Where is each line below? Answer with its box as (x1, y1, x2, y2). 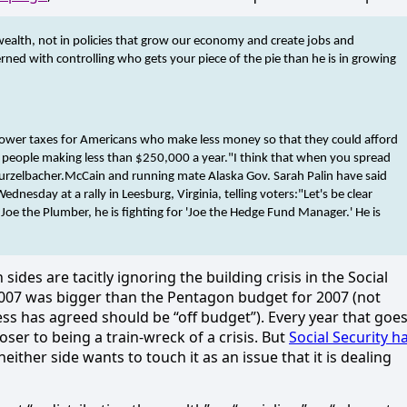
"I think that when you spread (228, 151, 391, 165)
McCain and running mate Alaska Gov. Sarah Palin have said (65, 169, 387, 184)
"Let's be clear (298, 187, 372, 202)
